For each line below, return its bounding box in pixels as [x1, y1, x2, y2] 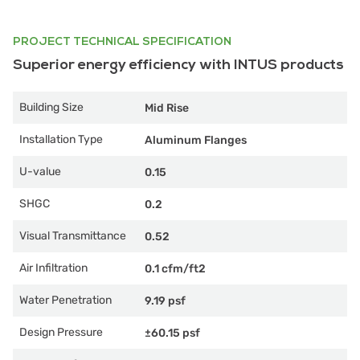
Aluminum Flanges [145, 133, 247, 147]
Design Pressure [19, 325, 103, 339]
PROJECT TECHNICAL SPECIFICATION [13, 35, 231, 48]
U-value [19, 165, 61, 178]
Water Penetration [19, 293, 112, 307]
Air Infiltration [19, 261, 88, 275]
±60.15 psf [145, 325, 200, 340]
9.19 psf [145, 293, 186, 308]
